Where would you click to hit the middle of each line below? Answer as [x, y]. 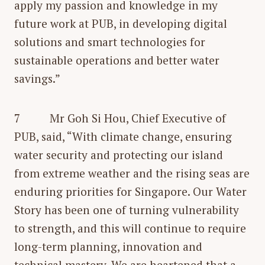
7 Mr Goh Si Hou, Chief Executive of [120, 118]
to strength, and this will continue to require [130, 228]
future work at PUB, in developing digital [121, 23]
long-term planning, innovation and [108, 246]
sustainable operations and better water [117, 60]
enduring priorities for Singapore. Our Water [130, 191]
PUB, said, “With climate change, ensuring [123, 136]
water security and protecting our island [119, 154]
